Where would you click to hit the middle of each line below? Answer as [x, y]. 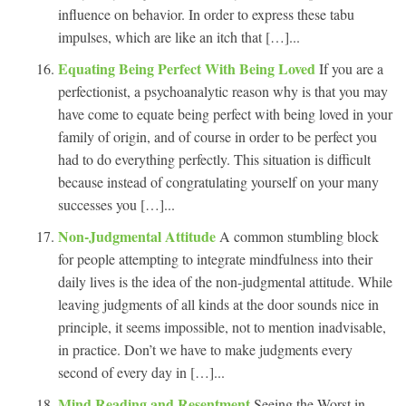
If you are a [351, 68]
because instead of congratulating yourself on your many [218, 181]
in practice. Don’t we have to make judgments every [205, 349]
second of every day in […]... [141, 372]
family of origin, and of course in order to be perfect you [217, 136]
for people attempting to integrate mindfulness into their [215, 258]
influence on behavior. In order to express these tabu [206, 14]
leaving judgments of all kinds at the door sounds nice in [218, 304]
